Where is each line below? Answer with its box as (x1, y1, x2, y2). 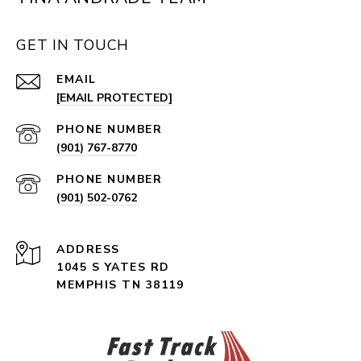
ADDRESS (56, 242, 120, 258)
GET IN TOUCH (16, 35, 129, 56)
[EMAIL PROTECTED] (56, 90, 172, 106)
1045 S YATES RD (56, 259, 174, 276)
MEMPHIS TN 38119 (56, 277, 184, 293)
